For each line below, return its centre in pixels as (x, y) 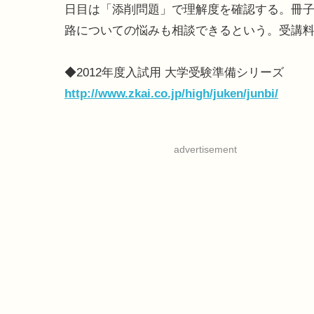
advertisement (205, 150)
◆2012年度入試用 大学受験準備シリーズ (174, 73)
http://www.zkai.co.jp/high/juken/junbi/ (171, 94)
